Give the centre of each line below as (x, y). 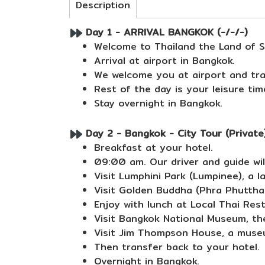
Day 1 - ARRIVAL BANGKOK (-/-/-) (165, 32)
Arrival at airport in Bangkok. (164, 61)
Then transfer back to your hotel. (177, 247)
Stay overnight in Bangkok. (158, 103)
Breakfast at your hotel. (153, 148)
